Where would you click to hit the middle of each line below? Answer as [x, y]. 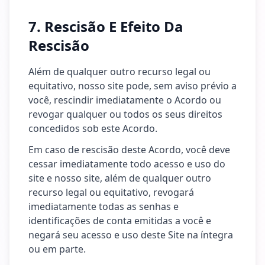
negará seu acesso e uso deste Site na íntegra [131, 235]
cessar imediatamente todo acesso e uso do [127, 164]
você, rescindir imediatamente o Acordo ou [125, 100]
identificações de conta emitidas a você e [120, 221]
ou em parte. [57, 249]
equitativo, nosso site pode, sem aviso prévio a [132, 86]
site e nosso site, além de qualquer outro [120, 178]
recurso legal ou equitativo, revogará [111, 192]
